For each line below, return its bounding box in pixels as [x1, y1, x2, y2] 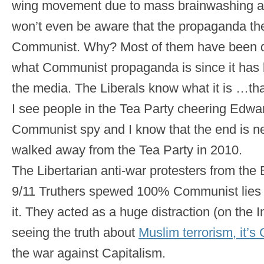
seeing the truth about [12, 225, 138, 240]
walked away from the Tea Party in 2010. [12, 143, 242, 158]
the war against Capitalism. [12, 246, 166, 261]
